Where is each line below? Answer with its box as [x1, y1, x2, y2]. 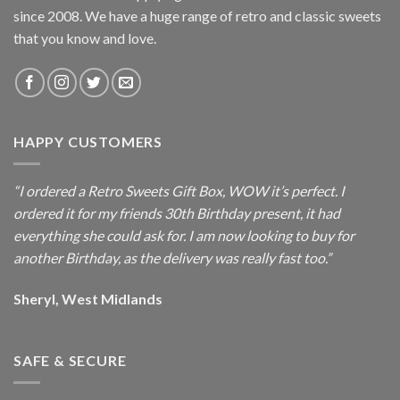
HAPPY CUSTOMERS [13, 133, 162, 151]
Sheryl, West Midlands [13, 289, 162, 307]
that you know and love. [13, 29, 156, 47]
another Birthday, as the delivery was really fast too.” [13, 248, 331, 266]
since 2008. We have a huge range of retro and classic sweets [13, 7, 381, 25]
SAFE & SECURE [13, 352, 127, 370]
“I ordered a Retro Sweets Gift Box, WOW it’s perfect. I [13, 181, 345, 199]
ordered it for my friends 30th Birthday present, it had [13, 204, 340, 221]
